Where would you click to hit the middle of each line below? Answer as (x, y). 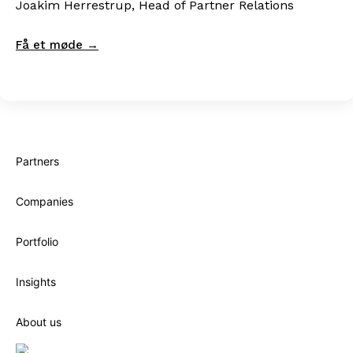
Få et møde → (57, 45)
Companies (45, 202)
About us (39, 322)
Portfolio (37, 242)
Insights (36, 282)
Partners (37, 162)
